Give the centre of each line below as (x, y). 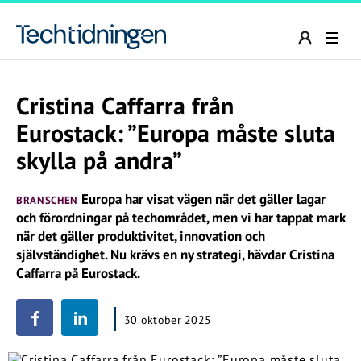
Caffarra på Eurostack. (78, 273)
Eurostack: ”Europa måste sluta (176, 133)
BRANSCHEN (47, 200)
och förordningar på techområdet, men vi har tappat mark (180, 218)
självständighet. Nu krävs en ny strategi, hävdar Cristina (175, 255)
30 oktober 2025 (168, 320)
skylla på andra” (99, 160)
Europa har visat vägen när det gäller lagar (201, 199)
